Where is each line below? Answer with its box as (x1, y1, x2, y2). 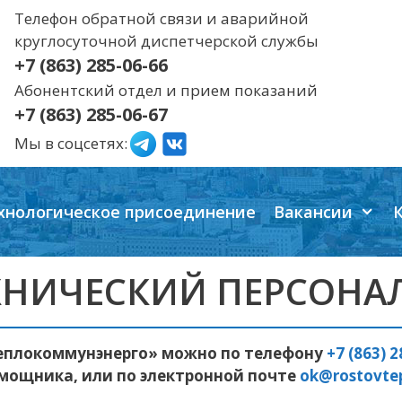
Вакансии (274, 201, 354, 223)
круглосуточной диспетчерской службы (14, 31, 319, 51)
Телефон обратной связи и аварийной (14, 8, 309, 29)
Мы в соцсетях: (14, 133, 127, 153)
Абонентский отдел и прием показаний (14, 80, 318, 100)
